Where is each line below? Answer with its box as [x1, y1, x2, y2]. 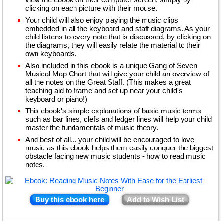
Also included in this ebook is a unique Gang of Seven [25, 61, 197, 70]
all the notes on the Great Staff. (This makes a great [25, 78, 191, 86]
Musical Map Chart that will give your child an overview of [25, 70, 209, 78]
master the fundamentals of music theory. [25, 123, 158, 132]
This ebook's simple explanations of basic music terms [25, 107, 201, 115]
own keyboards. [25, 49, 76, 58]
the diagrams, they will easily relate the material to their [25, 41, 200, 49]
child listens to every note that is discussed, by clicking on [25, 33, 211, 41]
